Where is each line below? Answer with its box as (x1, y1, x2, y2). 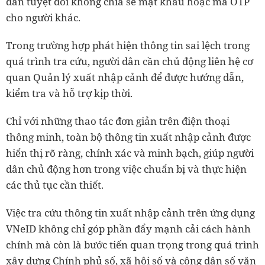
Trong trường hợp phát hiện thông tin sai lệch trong (6, 38, 250, 53)
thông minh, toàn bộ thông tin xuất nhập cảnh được (6, 130, 251, 144)
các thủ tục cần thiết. (6, 178, 104, 192)
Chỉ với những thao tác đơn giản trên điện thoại (6, 114, 230, 128)
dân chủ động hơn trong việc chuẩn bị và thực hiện (6, 162, 247, 176)
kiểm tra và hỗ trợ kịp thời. (6, 86, 132, 101)
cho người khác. (6, 11, 80, 25)
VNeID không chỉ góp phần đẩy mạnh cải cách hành (6, 222, 251, 236)
